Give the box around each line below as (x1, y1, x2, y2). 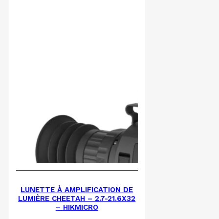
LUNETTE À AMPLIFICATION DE (21, 185, 133, 195)
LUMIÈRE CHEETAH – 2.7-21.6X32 (18, 194, 136, 203)
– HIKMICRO (55, 203, 98, 212)
